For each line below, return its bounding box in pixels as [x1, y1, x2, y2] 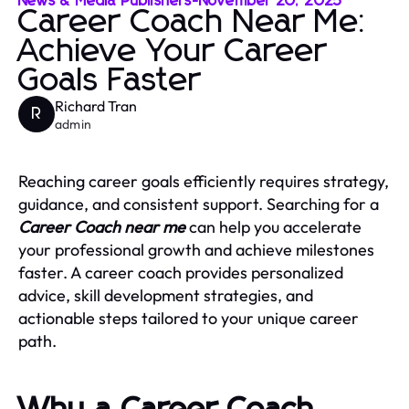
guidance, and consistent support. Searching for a [18, 193, 379, 215]
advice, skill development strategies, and [18, 284, 313, 306]
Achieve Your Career [18, 35, 328, 68]
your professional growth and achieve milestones [18, 238, 374, 260]
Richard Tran [55, 96, 137, 115]
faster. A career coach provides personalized [18, 261, 343, 283]
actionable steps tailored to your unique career [18, 307, 359, 329]
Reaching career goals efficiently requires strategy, [18, 170, 389, 192]
